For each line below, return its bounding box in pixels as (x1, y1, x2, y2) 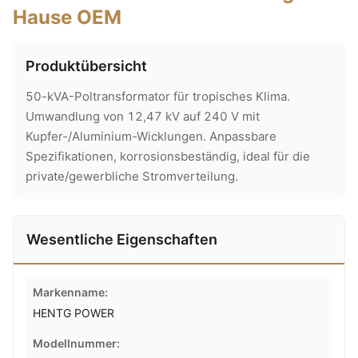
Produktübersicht (26, 58, 147, 74)
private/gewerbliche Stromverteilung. (26, 169, 238, 184)
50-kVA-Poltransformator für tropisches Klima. (26, 89, 290, 104)
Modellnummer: (33, 336, 120, 350)
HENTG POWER (33, 306, 114, 320)
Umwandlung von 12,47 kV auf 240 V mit (26, 109, 260, 124)
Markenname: (33, 285, 108, 299)
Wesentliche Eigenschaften (26, 231, 217, 248)
